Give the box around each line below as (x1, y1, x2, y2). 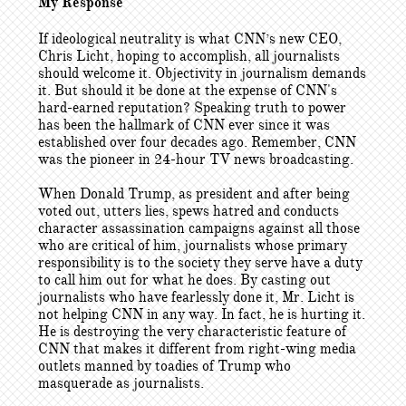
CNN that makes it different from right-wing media (38, 340, 356, 358)
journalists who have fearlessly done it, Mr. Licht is (38, 288, 354, 306)
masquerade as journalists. (38, 374, 204, 392)
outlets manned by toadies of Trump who (38, 357, 291, 375)
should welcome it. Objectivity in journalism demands (38, 64, 366, 82)
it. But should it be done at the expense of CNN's (38, 82, 337, 100)
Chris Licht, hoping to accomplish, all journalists (38, 47, 340, 65)
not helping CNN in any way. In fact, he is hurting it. (38, 305, 365, 324)
